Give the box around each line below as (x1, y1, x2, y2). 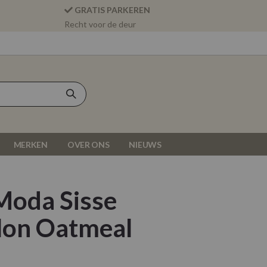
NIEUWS (129, 139, 162, 150)
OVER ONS (67, 139, 110, 150)
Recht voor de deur (64, 19, 136, 29)
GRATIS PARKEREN (74, 5, 151, 15)
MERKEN (13, 139, 48, 150)
